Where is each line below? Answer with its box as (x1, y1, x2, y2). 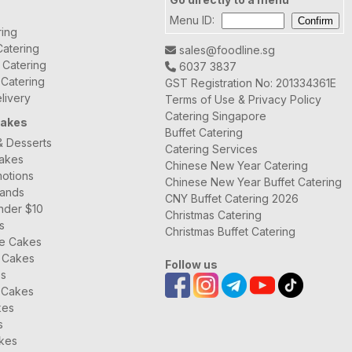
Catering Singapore (165, 108, 266, 123)
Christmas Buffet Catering (165, 224, 295, 238)
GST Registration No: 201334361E (165, 75, 336, 90)
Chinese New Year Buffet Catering (165, 174, 342, 189)
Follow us (165, 257, 218, 271)
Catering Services (165, 141, 258, 156)
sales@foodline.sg (176, 42, 275, 57)
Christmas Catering (165, 207, 262, 222)
